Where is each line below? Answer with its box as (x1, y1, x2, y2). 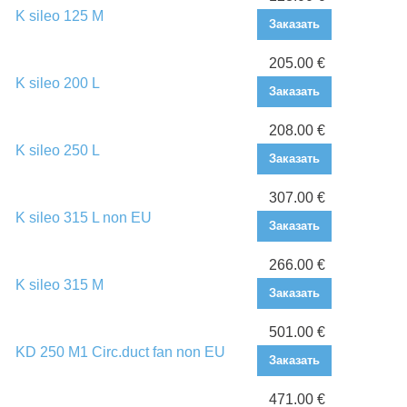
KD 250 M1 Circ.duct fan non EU (15, 344, 225, 361)
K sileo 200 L (15, 75, 100, 92)
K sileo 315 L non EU (15, 210, 152, 226)
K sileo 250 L (15, 143, 100, 159)
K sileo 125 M (15, 8, 104, 25)
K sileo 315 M (15, 277, 104, 293)
